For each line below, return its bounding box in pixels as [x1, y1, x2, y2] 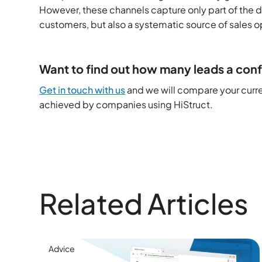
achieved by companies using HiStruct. [39, 98, 213, 111]
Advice [49, 243, 75, 254]
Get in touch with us [39, 84, 126, 96]
